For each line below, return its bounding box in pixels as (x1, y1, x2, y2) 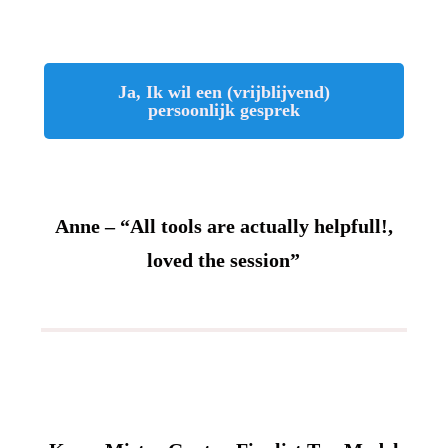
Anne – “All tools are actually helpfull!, (54, 214, 393, 237)
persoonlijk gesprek (147, 99, 300, 120)
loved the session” (147, 248, 301, 271)
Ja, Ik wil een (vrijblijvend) (117, 81, 330, 102)
